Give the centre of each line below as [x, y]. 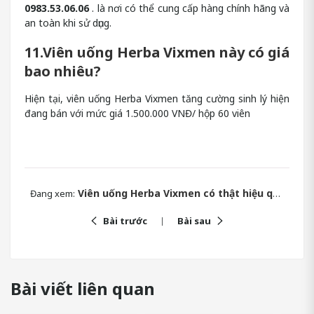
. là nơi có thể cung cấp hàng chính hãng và [189, 8]
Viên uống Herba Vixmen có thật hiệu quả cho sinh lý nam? [174, 193]
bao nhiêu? [63, 71]
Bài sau [194, 221]
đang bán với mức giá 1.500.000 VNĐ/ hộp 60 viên [137, 114]
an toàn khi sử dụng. [68, 23]
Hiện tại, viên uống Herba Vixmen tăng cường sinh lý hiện [157, 99]
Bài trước [125, 221]
